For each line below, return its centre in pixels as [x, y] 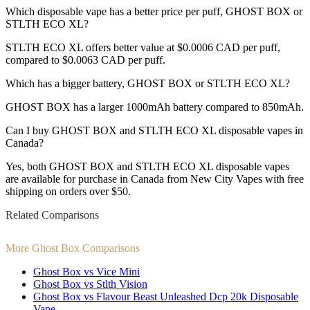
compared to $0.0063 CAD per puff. [85, 60]
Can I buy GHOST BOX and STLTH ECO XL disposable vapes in [154, 131]
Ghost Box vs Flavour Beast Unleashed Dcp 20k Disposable [166, 296]
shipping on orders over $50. [68, 192]
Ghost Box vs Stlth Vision [90, 284]
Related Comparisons [52, 215]
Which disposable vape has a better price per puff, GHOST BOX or [154, 12]
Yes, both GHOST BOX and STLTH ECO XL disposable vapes [147, 167]
